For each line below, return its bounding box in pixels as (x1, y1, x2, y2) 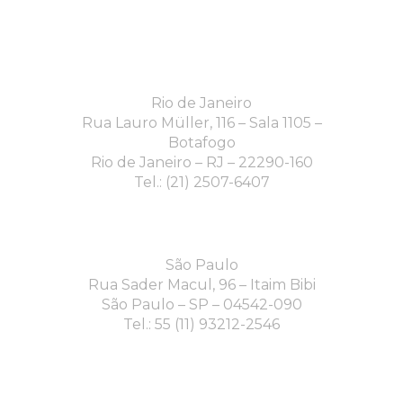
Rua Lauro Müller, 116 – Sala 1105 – (81, 114, 322, 132)
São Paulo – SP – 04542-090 (101, 296, 302, 314)
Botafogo (167, 134, 236, 152)
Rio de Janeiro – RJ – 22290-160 (90, 154, 313, 172)
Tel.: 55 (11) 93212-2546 (123, 316, 280, 334)
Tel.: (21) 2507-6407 (133, 174, 270, 192)
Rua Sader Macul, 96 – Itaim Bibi (87, 276, 316, 294)
